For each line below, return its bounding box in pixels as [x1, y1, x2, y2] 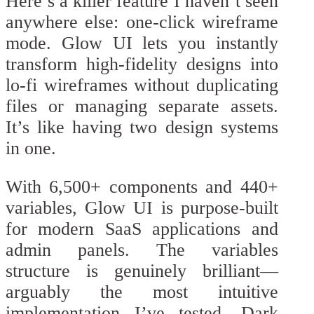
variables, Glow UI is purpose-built [6, 198, 278, 219]
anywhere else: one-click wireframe [6, 11, 278, 32]
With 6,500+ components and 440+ [6, 177, 278, 198]
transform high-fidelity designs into [6, 53, 278, 74]
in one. [6, 137, 56, 158]
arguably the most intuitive [6, 282, 278, 303]
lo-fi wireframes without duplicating [6, 74, 278, 95]
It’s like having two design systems [6, 116, 278, 137]
